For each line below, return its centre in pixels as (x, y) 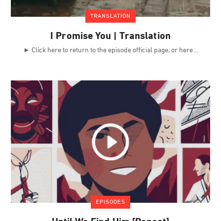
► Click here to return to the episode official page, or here (109, 51)
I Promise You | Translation (110, 37)
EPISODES (110, 202)
